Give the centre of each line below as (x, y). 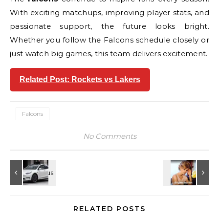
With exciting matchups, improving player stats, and (109, 12)
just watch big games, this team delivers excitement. (109, 54)
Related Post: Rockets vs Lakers (80, 79)
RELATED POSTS (109, 209)
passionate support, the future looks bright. (109, 26)
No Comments (109, 136)
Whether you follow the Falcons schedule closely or (109, 40)
